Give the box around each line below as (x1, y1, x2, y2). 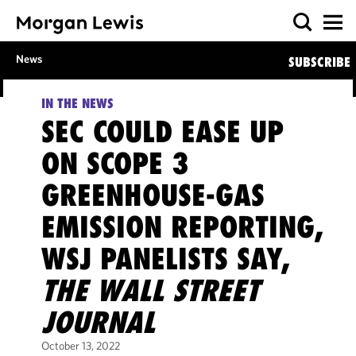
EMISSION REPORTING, (41, 209, 323, 245)
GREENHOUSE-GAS (41, 177, 265, 213)
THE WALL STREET (41, 273, 259, 308)
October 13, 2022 (41, 339, 120, 353)
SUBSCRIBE (288, 54, 350, 70)
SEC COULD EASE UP (41, 114, 284, 149)
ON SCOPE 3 (41, 145, 189, 181)
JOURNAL (41, 304, 155, 340)
